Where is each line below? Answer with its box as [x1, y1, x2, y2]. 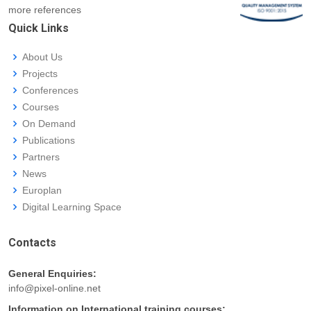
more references [8, 4, 81, 16]
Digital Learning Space [22, 201, 121, 213]
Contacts [8, 236, 56, 250]
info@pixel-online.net [8, 283, 101, 294]
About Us [22, 51, 62, 63]
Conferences [22, 85, 78, 96]
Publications [22, 135, 75, 146]
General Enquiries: [8, 268, 96, 280]
